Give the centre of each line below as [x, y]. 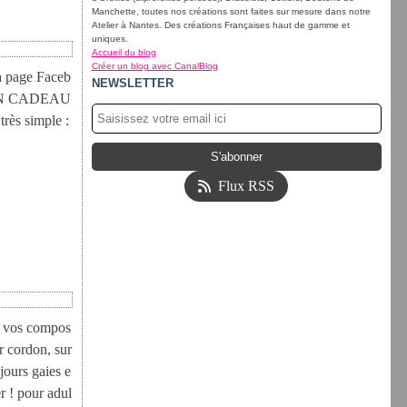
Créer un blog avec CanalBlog [154, 66]
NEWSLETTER [132, 83]
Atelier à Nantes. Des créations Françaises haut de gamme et [220, 25]
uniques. [109, 39]
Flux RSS [247, 186]
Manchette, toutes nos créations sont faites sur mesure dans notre [231, 11]
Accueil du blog [124, 52]
